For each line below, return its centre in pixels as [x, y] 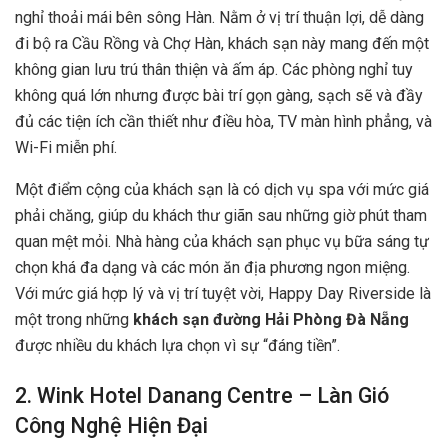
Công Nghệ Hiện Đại [111, 425]
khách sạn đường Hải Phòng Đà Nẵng [271, 319]
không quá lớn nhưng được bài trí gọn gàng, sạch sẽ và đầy [219, 95]
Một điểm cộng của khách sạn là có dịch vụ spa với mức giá [222, 189]
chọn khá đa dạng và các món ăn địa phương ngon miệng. [212, 267]
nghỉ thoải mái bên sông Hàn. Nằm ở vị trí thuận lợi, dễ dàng [219, 17]
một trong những [74, 319]
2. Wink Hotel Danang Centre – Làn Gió [202, 395]
